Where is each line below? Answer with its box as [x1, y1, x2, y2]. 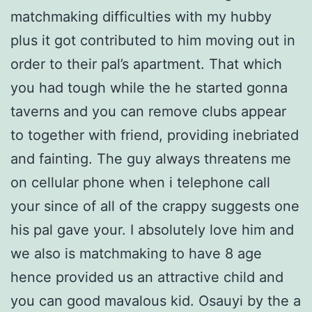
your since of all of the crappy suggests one [10, 198, 299, 215]
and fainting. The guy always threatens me [10, 150, 291, 168]
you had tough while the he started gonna [10, 79, 288, 97]
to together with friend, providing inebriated [10, 127, 299, 144]
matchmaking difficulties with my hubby [10, 8, 272, 26]
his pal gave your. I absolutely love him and [10, 221, 294, 239]
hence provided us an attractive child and [10, 269, 283, 286]
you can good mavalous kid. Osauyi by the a [10, 292, 301, 310]
